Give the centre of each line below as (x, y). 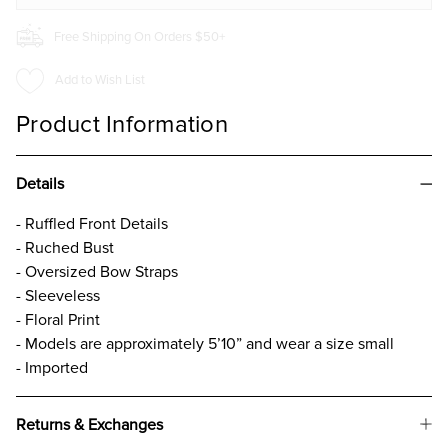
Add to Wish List (100, 80)
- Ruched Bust (65, 247)
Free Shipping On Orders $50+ (139, 36)
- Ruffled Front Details (92, 223)
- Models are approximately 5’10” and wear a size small (205, 343)
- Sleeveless (58, 295)
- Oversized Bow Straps (97, 271)
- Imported (52, 367)
